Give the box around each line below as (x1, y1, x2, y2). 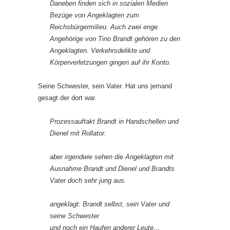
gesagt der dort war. (38, 93, 97, 102)
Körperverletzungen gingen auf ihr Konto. (50, 58, 171, 66)
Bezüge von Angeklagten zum (50, 11, 139, 19)
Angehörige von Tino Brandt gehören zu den (50, 34, 180, 43)
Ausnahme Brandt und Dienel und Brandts (50, 164, 175, 172)
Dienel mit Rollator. (50, 129, 106, 137)
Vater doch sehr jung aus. (50, 176, 126, 184)
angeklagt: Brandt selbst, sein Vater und (50, 200, 169, 208)
